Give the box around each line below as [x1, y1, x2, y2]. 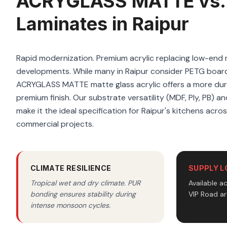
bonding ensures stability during [30, 190, 136, 199]
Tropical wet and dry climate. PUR [30, 178, 140, 187]
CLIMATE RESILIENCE [30, 164, 111, 172]
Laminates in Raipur [16, 13, 189, 35]
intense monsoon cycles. [30, 201, 110, 210]
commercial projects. [16, 119, 94, 129]
